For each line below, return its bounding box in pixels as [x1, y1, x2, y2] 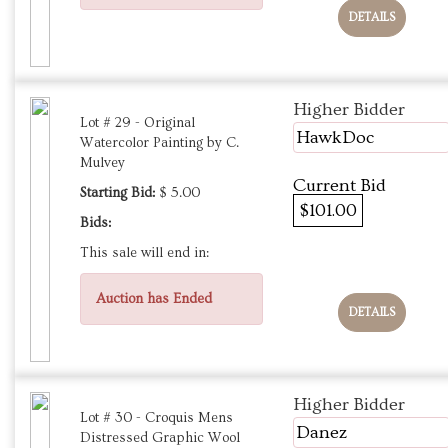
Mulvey [80, 155, 125, 172]
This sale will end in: [80, 245, 209, 262]
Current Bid [293, 175, 386, 197]
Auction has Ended [96, 291, 212, 308]
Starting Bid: [80, 185, 155, 202]
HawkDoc [296, 127, 374, 149]
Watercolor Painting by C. [80, 135, 239, 152]
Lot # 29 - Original [80, 115, 195, 132]
